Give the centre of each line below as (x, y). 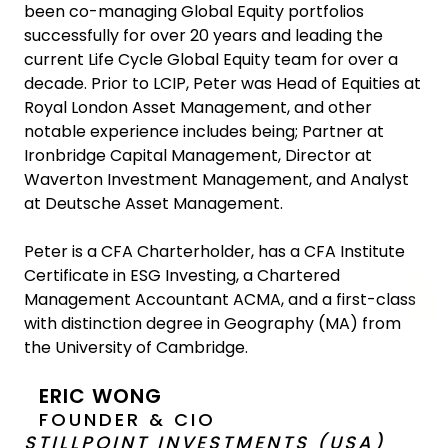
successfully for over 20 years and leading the (203, 35)
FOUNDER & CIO (127, 419)
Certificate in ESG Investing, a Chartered (182, 275)
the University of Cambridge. (136, 347)
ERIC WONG (100, 396)
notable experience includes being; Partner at (204, 131)
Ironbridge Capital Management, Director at (198, 155)
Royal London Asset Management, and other (198, 107)
